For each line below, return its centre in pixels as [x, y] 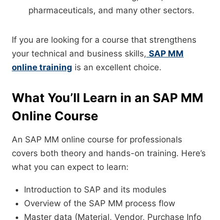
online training [42, 68]
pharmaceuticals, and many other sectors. [111, 11]
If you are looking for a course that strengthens [104, 40]
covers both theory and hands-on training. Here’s [109, 153]
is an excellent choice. [117, 68]
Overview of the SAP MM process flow [100, 204]
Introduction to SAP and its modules [95, 190]
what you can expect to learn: [70, 167]
